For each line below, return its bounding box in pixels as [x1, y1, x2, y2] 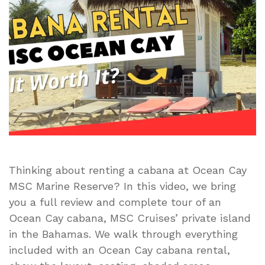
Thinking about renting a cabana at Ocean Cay [9, 163, 247, 176]
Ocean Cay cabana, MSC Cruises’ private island [9, 211, 251, 224]
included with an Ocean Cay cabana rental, [9, 243, 230, 256]
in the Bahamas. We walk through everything [9, 227, 238, 240]
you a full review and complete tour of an [9, 195, 221, 208]
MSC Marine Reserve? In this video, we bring [9, 179, 236, 192]
